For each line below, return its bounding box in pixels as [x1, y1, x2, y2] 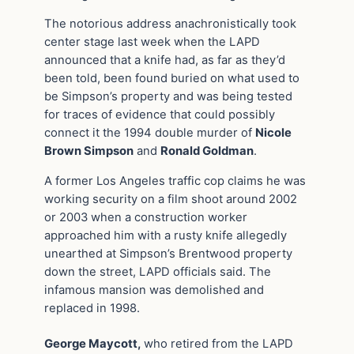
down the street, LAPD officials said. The [44, 265, 271, 280]
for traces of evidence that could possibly [44, 107, 275, 122]
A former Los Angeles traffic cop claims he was [44, 174, 306, 189]
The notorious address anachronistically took [44, 17, 296, 32]
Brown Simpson [44, 144, 134, 159]
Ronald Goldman [160, 144, 254, 159]
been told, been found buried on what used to [44, 71, 299, 86]
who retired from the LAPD [141, 336, 293, 351]
